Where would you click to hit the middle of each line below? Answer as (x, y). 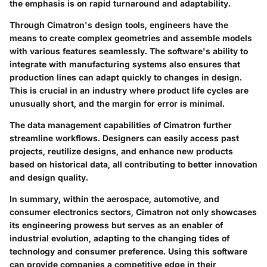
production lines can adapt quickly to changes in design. (126, 77)
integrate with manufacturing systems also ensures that (125, 64)
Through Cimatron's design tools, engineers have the (119, 24)
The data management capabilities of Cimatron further (121, 125)
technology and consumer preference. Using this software (128, 251)
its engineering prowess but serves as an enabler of (116, 225)
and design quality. (49, 177)
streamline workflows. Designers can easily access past (124, 138)
